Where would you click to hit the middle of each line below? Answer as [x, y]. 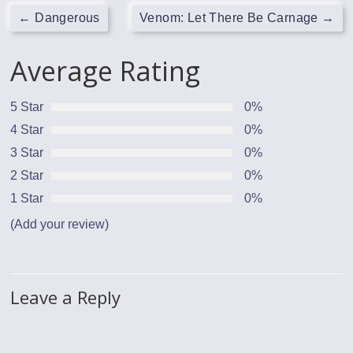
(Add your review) [60, 225]
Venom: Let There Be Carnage [230, 18]
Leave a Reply [66, 297]
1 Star [27, 199]
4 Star [27, 130]
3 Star [27, 153]
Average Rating [106, 71]
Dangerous [65, 18]
